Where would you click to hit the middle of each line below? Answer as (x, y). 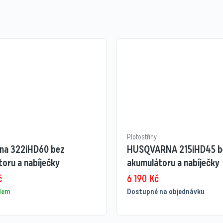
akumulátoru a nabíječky (173, 163)
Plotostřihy (142, 137)
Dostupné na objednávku (166, 192)
